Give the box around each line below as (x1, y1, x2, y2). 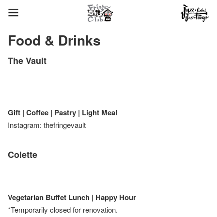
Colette (8, 148, 37, 161)
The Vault (8, 54, 46, 67)
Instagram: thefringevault (8, 120, 86, 130)
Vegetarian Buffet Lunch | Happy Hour (8, 192, 136, 202)
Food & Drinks (8, 30, 101, 50)
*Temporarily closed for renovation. (8, 204, 118, 215)
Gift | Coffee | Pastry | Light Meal (8, 107, 117, 118)
